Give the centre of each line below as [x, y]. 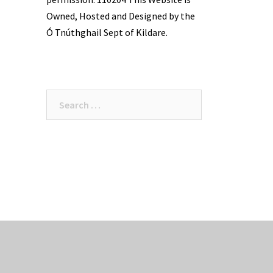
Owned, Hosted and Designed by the [121, 16]
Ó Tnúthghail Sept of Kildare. [107, 32]
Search [61, 97]
